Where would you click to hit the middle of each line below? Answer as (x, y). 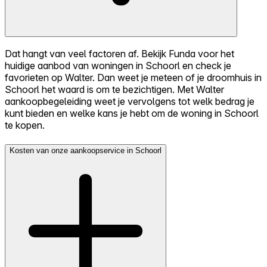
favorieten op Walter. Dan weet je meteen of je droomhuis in (133, 78)
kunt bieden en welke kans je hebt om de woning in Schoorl (132, 114)
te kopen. (25, 125)
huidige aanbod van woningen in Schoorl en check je (118, 66)
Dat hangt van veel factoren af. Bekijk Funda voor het (119, 54)
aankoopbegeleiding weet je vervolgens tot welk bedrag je (130, 102)
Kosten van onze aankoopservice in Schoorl (86, 150)
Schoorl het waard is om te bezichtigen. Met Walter (114, 90)
